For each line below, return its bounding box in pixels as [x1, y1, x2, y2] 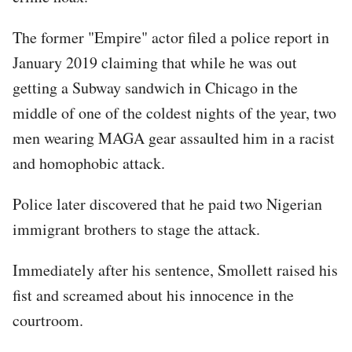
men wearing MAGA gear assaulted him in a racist [13, 126, 335, 148]
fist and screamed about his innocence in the [13, 284, 294, 306]
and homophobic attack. [13, 152, 170, 174]
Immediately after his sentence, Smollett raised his [13, 258, 338, 280]
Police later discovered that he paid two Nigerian [13, 192, 322, 214]
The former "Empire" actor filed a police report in [13, 26, 329, 48]
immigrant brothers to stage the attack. [13, 218, 260, 240]
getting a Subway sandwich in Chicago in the [13, 76, 298, 98]
